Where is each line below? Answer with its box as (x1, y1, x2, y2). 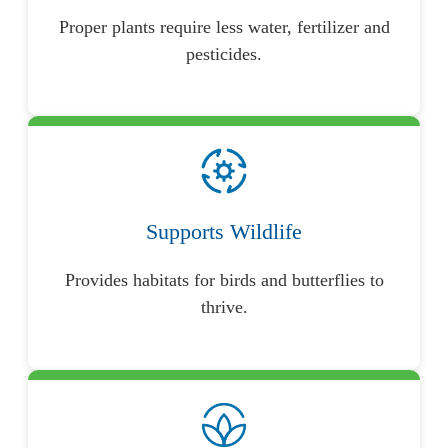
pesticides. (186, 44, 262, 65)
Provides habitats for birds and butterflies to (64, 270, 384, 291)
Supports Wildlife (146, 219, 302, 244)
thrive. (200, 297, 248, 318)
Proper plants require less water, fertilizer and (58, 17, 390, 38)
